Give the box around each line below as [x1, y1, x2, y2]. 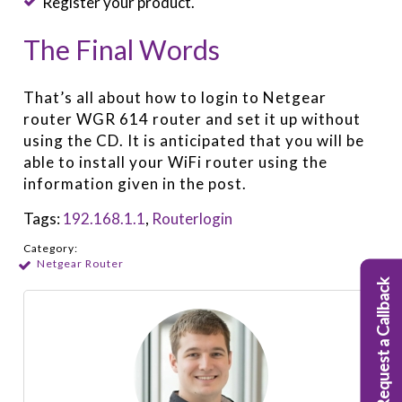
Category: [23, 240, 79, 255]
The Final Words [23, 32, 221, 66]
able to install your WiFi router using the [23, 152, 328, 171]
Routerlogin [152, 208, 233, 228]
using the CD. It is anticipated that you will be [23, 130, 365, 150]
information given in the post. [23, 173, 248, 193]
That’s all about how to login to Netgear [23, 87, 328, 107]
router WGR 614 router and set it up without [23, 109, 362, 128]
